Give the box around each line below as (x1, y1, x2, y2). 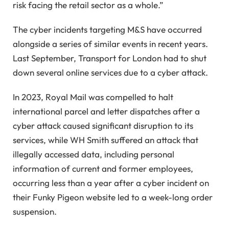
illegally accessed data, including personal (13, 149, 174, 160)
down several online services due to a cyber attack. (13, 67, 208, 78)
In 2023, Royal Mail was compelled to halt (13, 91, 173, 103)
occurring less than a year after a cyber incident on (13, 177, 209, 189)
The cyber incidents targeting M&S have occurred (13, 24, 202, 35)
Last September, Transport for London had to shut (13, 53, 207, 64)
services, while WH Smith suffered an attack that (13, 134, 198, 146)
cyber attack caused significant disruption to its (13, 120, 193, 131)
